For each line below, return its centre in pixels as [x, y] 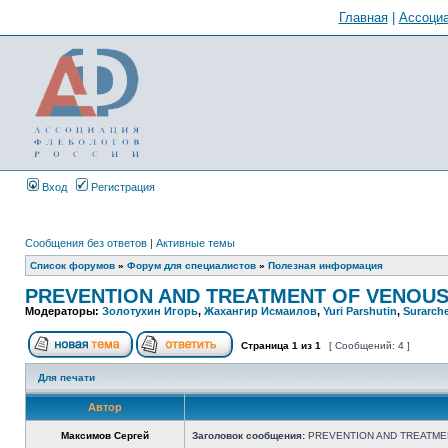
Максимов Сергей [105, 435]
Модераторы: [63, 311]
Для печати [66, 377]
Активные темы [195, 243]
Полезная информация [325, 265]
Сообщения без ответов [86, 243]
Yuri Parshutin [360, 311]
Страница [265, 345]
